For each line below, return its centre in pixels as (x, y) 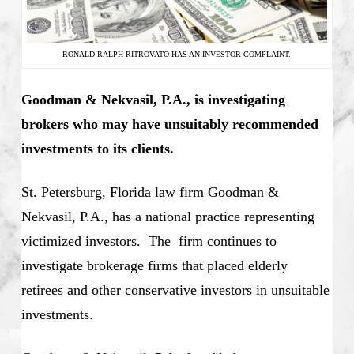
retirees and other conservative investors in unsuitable (175, 290)
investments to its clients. (103, 149)
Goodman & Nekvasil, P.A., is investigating (153, 100)
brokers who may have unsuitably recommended (169, 124)
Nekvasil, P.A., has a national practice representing (168, 217)
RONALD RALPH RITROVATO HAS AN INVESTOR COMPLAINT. (177, 55)
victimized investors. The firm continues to (149, 241)
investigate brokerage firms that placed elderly (154, 266)
